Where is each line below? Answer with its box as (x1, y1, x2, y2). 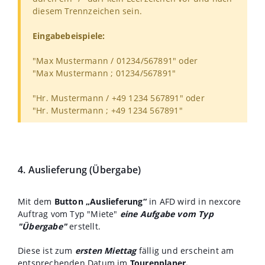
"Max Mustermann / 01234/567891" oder (33, 54, 198, 66)
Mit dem (18, 195, 54, 207)
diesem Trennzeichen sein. (33, 5, 142, 17)
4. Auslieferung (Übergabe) (18, 163, 141, 176)
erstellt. (67, 220, 101, 232)
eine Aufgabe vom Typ (119, 208, 214, 219)
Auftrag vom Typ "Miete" (18, 208, 120, 219)
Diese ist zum (18, 244, 75, 256)
